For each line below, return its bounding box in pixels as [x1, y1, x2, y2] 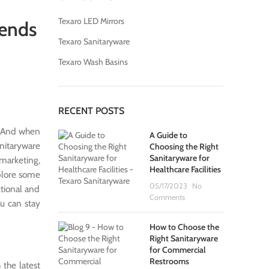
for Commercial [150, 244, 207, 255]
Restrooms [150, 256, 190, 267]
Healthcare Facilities [150, 164, 222, 175]
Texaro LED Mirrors [58, 16, 124, 26]
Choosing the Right [150, 141, 219, 152]
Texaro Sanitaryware [58, 36, 130, 47]
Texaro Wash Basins [58, 56, 128, 67]
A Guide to [150, 130, 188, 141]
